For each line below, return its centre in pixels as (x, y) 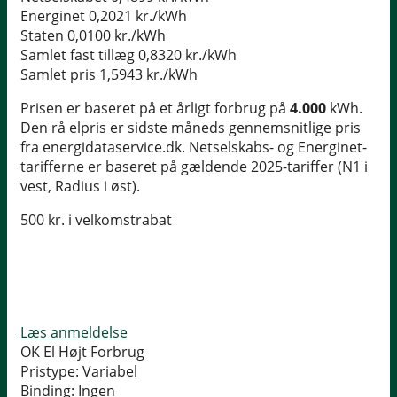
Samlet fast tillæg (78, 55)
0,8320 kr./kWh (187, 55)
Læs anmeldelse (74, 333)
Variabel (110, 372)
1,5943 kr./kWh (148, 75)
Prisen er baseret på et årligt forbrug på (155, 109)
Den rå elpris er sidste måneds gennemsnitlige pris (191, 128)
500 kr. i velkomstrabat (96, 220)
